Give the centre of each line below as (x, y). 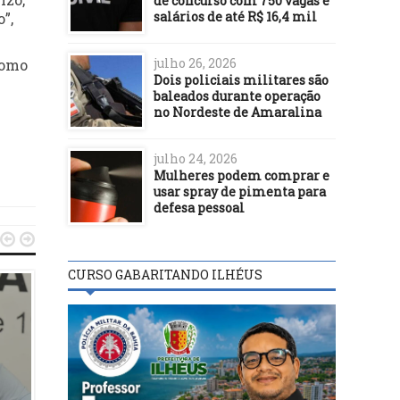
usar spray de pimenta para (240, 191)
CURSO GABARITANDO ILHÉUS (165, 274)
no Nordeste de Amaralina (237, 112)
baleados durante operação (237, 96)
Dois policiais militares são (241, 79)
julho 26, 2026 (195, 62)
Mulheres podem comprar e (242, 175)
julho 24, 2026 (196, 158)
